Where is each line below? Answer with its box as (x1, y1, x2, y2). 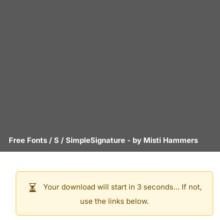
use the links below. (80, 196, 149, 206)
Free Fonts (9, 136, 47, 145)
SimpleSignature (66, 136, 125, 145)
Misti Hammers (143, 136, 198, 145)
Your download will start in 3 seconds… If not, (41, 182, 202, 192)
